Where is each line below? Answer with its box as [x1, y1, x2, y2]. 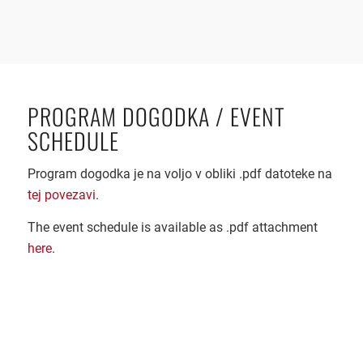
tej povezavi [27, 187, 96, 203]
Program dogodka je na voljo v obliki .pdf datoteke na [27, 166, 332, 182]
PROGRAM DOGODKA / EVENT [27, 99, 285, 133]
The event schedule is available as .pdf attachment [27, 219, 318, 235]
